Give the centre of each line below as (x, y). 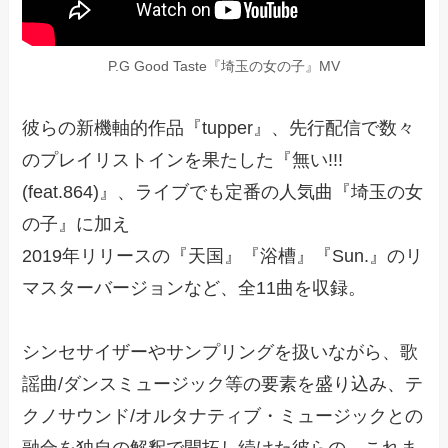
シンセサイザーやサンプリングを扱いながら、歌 (220, 352)
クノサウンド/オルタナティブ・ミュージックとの (223, 416)
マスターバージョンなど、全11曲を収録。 (194, 288)
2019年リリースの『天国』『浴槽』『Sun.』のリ (223, 256)
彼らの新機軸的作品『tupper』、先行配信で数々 (219, 128)
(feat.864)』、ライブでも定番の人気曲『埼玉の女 (223, 192)
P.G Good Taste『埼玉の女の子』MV (224, 66)
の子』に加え (76, 224)
